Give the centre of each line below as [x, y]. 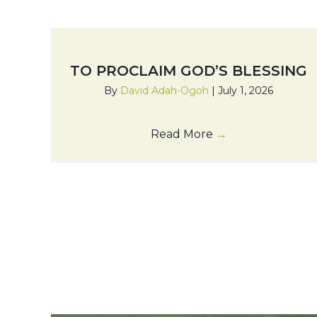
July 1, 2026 [246, 91]
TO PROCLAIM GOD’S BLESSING [189, 71]
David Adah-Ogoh [166, 91]
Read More [183, 134]
